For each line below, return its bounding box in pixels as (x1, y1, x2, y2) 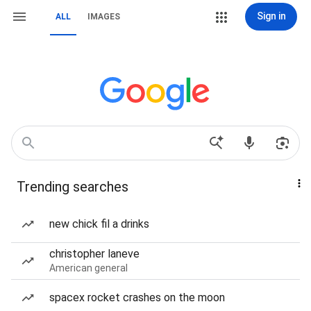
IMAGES (87, 12, 120, 22)
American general (49, 262, 128, 274)
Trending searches (17, 178, 128, 195)
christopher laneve (49, 247, 140, 260)
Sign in (256, 10, 286, 22)
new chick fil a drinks (49, 217, 149, 230)
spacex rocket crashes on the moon (49, 291, 225, 304)
